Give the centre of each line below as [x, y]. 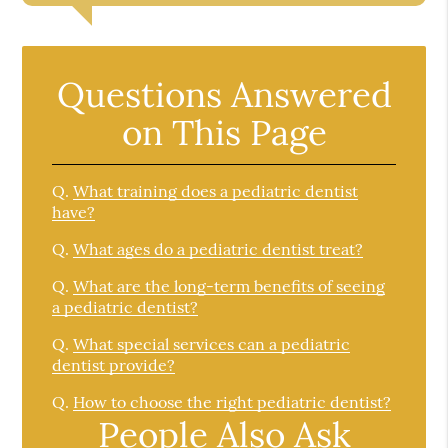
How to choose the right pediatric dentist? [232, 401]
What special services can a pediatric [212, 343]
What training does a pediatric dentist [216, 190]
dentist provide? [114, 364]
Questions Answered [224, 94]
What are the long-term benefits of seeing [229, 285]
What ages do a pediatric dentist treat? [218, 248]
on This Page [224, 132]
